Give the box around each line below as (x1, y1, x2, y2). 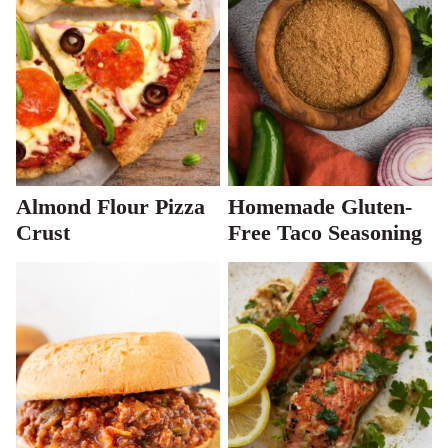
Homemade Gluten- (228, 193, 412, 219)
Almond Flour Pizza (16, 193, 205, 219)
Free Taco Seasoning (228, 219, 422, 245)
